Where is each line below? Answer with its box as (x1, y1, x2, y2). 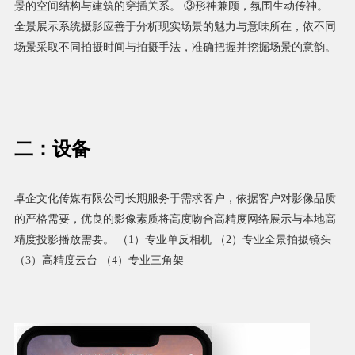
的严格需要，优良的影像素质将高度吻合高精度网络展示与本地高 (13, 213, 336, 226)
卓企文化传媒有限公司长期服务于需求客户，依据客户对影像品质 (13, 193, 336, 205)
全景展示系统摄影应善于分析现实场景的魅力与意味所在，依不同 (13, 21, 336, 33)
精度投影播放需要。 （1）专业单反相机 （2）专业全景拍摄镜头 (13, 234, 331, 246)
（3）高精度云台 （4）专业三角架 (13, 254, 184, 267)
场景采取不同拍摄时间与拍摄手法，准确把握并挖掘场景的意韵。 (13, 41, 336, 54)
